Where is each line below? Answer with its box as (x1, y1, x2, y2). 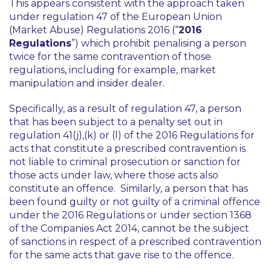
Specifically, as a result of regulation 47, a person (9, 103, 241, 114)
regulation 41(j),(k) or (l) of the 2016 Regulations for (9, 129, 255, 141)
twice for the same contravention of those (9, 51, 211, 62)
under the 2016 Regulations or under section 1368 (9, 209, 252, 221)
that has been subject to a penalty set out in (9, 116, 223, 128)
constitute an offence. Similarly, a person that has (9, 183, 248, 194)
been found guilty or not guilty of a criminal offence (9, 196, 260, 207)
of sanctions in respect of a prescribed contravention (9, 236, 261, 247)
